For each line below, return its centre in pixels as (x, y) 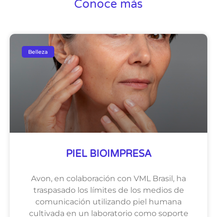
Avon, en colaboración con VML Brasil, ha (108, 179)
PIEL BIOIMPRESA (108, 154)
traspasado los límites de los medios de (108, 190)
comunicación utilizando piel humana (108, 202)
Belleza (38, 52)
